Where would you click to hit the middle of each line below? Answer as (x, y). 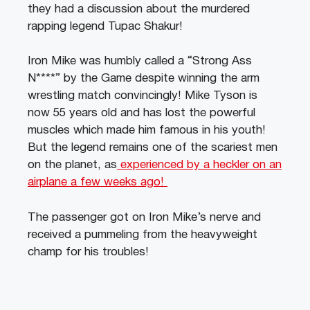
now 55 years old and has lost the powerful (142, 113)
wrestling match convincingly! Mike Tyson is (143, 96)
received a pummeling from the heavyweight (143, 235)
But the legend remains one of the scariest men (153, 148)
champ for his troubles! (88, 252)
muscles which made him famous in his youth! (147, 131)
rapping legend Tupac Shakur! (105, 26)
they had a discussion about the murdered (139, 9)
